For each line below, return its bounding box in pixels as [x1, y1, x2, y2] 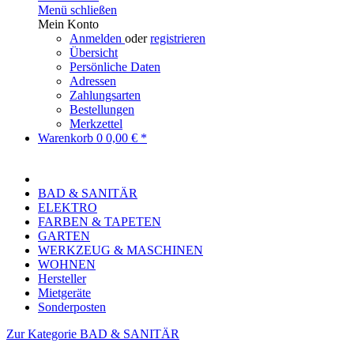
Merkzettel [70, 117, 122, 130]
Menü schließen [38, 3, 117, 17]
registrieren [150, 32, 205, 45]
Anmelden [70, 32, 125, 45]
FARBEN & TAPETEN [38, 215, 161, 228]
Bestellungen [70, 103, 134, 116]
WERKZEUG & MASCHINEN [38, 243, 203, 257]
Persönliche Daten [70, 60, 160, 73]
